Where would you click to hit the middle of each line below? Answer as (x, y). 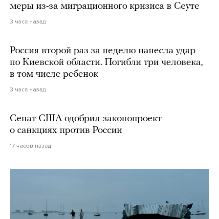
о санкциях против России (66, 131)
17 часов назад (30, 146)
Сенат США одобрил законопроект (86, 119)
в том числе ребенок (54, 75)
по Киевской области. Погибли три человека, (106, 63)
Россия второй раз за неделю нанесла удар (103, 51)
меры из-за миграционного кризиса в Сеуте (105, 7)
